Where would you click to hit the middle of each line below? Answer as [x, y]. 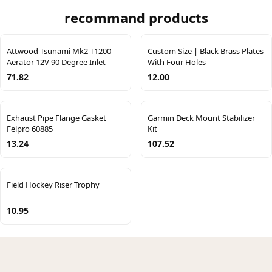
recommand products [136, 17]
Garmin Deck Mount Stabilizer [201, 117]
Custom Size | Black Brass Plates [206, 51]
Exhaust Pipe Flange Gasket [56, 117]
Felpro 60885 [30, 128]
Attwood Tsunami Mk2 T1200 [59, 51]
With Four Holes [177, 62]
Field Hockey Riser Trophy [53, 184]
